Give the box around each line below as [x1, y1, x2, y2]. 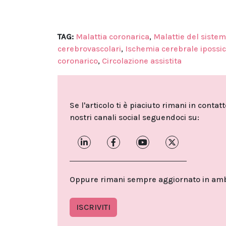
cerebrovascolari [58, 44, 121, 54]
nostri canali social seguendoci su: [70, 112, 199, 123]
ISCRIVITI [76, 202, 110, 212]
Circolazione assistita [102, 56, 182, 66]
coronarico [58, 56, 98, 66]
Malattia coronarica [76, 32, 149, 42]
